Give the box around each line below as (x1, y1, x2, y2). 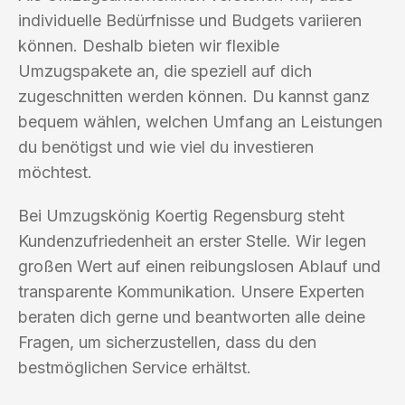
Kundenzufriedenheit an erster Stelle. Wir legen (18, 231, 366, 250)
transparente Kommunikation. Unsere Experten (18, 281, 364, 301)
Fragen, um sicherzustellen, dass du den (18, 332, 316, 352)
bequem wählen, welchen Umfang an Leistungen (18, 111, 382, 131)
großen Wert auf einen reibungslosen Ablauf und (18, 256, 381, 276)
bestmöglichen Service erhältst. (18, 357, 251, 377)
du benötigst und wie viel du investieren (18, 137, 314, 156)
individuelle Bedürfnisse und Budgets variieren (18, 10, 362, 30)
